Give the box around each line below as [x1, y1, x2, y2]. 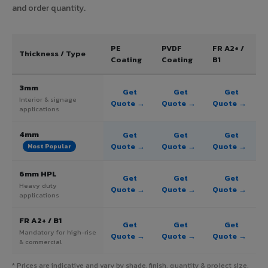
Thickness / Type [19, 47, 86, 59]
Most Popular [28, 142, 71, 151]
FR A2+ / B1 [19, 214, 62, 226]
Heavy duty [19, 180, 57, 190]
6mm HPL [19, 167, 57, 179]
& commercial [19, 236, 62, 246]
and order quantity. [12, 1, 86, 14]
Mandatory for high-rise [19, 227, 96, 237]
